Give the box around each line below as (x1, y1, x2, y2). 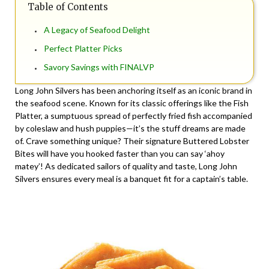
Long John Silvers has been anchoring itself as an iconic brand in (15, 85, 252, 96)
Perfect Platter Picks (44, 43, 122, 54)
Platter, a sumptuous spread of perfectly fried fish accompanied (15, 110, 252, 121)
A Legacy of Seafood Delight (44, 25, 150, 35)
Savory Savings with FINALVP (44, 62, 154, 73)
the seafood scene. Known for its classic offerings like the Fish (15, 98, 249, 109)
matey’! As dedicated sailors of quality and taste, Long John (15, 161, 237, 172)
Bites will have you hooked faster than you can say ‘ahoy (15, 148, 225, 159)
